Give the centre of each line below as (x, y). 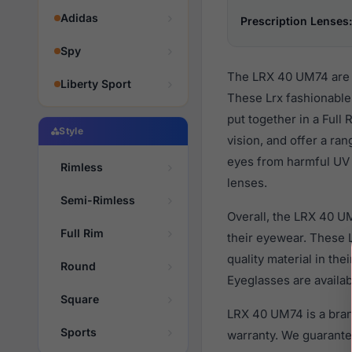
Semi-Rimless (98, 200)
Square (80, 299)
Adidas (79, 18)
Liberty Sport (96, 84)
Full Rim (82, 233)
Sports (79, 332)
